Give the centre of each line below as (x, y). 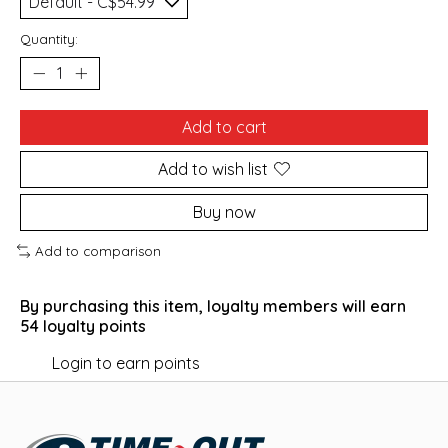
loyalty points (92, 325)
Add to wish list (213, 168)
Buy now (224, 211)
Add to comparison (97, 250)
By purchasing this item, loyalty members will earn (213, 305)
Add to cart (224, 126)
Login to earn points (126, 362)
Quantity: (49, 38)
